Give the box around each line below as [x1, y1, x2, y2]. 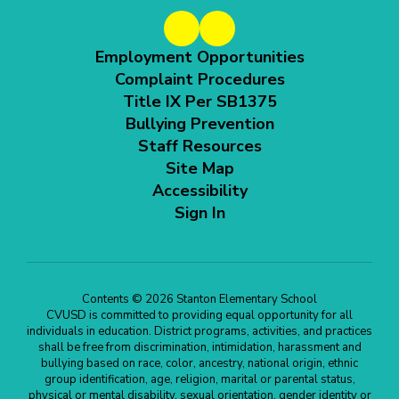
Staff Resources [137, 135, 262, 158]
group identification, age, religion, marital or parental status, [44, 371, 355, 388]
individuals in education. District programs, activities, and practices [27, 323, 372, 340]
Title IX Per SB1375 [122, 91, 277, 113]
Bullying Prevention [125, 113, 274, 135]
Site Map [165, 158, 234, 180]
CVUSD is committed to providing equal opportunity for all [46, 307, 353, 324]
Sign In [174, 202, 225, 224]
